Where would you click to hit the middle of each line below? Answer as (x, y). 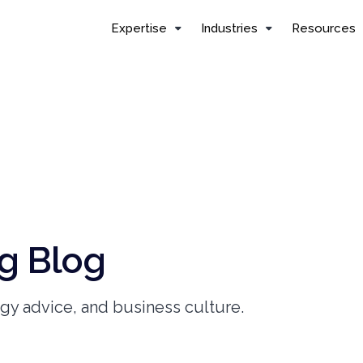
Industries (230, 28)
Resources (324, 28)
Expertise (139, 28)
